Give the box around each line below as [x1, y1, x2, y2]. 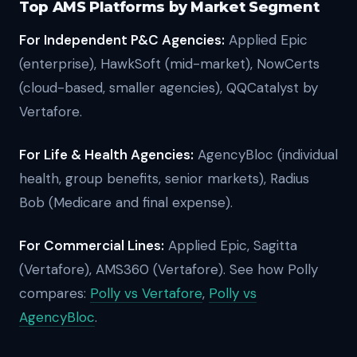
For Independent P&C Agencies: [19, 31, 225, 49]
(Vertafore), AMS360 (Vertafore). [19, 261, 226, 278]
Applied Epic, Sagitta [164, 237, 297, 254]
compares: [19, 284, 86, 302]
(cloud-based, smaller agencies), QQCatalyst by [19, 79, 318, 96]
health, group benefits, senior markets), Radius [19, 170, 309, 187]
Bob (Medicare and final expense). [19, 194, 233, 211]
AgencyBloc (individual [194, 146, 338, 163]
